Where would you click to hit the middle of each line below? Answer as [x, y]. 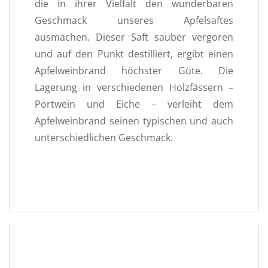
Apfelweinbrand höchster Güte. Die [134, 70]
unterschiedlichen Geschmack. [103, 137]
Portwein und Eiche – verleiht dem [134, 104]
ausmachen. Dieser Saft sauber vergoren [134, 37]
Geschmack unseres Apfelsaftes [134, 20]
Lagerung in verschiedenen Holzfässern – [134, 87]
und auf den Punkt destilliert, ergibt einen [134, 54]
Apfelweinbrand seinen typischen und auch [134, 121]
